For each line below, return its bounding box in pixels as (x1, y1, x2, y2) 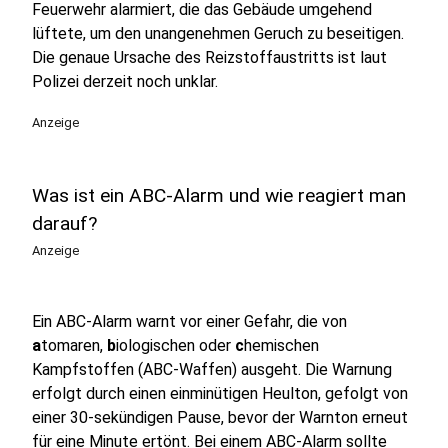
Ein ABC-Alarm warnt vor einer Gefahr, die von (32, 312, 347, 331)
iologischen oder (116, 336, 235, 355)
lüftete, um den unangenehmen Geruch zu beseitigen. (32, 24, 404, 43)
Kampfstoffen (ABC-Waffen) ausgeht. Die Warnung (32, 360, 392, 379)
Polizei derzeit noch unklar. (32, 72, 218, 91)
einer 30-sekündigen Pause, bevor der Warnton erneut (32, 408, 408, 427)
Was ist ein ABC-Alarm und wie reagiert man (32, 184, 406, 207)
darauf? (32, 212, 97, 235)
